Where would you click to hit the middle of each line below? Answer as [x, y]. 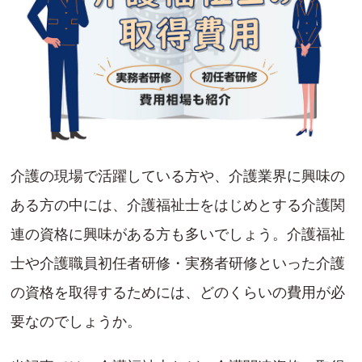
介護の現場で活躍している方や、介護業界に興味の [178, 177]
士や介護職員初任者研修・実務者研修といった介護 [178, 264]
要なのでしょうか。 [76, 322]
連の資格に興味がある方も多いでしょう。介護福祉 [178, 235]
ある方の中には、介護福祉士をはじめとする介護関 [178, 206]
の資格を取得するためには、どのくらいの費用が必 [178, 293]
